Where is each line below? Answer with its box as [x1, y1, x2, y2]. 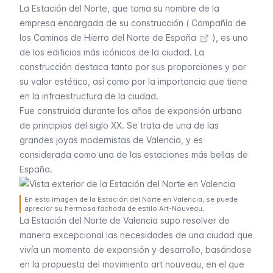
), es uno [210, 32, 248, 43]
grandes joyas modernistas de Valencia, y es [19, 135, 203, 145]
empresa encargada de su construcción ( [19, 18, 191, 28]
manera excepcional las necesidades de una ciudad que [19, 230, 253, 240]
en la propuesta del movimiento [19, 259, 151, 269]
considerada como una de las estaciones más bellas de [19, 149, 248, 160]
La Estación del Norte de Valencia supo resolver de [19, 215, 230, 225]
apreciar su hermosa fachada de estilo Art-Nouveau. [24, 204, 204, 213]
